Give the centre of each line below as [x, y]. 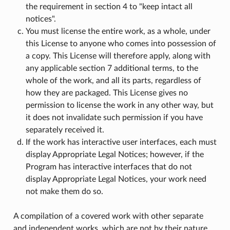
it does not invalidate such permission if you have [114, 117]
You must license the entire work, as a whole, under [118, 31]
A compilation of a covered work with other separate [108, 216]
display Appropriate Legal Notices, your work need [116, 179]
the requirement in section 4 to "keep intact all [109, 6]
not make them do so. [64, 191]
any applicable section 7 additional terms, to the [112, 68]
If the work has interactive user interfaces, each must [121, 142]
